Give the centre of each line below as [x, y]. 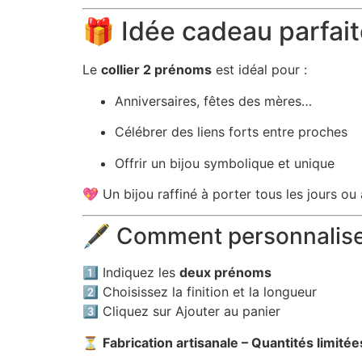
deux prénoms [225, 273]
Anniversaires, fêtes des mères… [213, 101]
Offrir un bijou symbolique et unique [225, 163]
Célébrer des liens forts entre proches [231, 132]
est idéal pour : [259, 70]
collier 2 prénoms [156, 70]
